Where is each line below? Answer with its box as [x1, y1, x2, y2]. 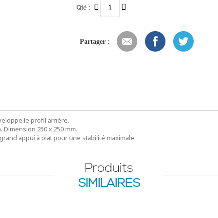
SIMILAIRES [78, 176, 140, 191]
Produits [85, 160, 133, 176]
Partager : [79, 38, 110, 45]
